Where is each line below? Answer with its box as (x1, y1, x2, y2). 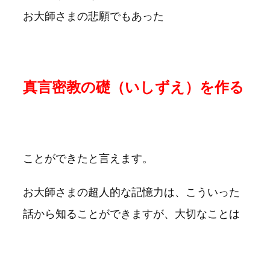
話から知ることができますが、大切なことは (23, 206, 240, 221)
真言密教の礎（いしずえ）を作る (23, 77, 244, 97)
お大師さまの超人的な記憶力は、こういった (23, 184, 240, 199)
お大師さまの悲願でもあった (23, 8, 164, 24)
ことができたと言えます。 (23, 151, 153, 166)
